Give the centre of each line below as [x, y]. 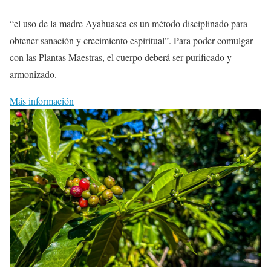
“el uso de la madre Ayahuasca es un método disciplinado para [129, 23]
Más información [42, 100]
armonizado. [33, 74]
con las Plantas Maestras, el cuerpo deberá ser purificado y [121, 57]
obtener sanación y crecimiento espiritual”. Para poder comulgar [131, 40]
